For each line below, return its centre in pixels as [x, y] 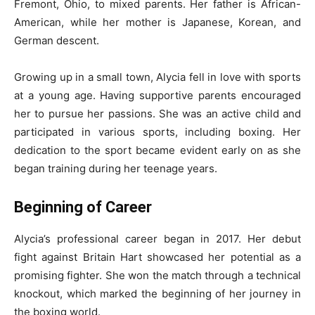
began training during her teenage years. [116, 168]
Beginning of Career [83, 207]
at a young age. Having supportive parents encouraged [157, 95]
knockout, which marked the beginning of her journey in [157, 294]
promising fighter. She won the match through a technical [157, 275]
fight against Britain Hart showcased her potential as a [157, 257]
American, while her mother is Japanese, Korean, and [157, 22]
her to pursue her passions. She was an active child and [157, 114]
